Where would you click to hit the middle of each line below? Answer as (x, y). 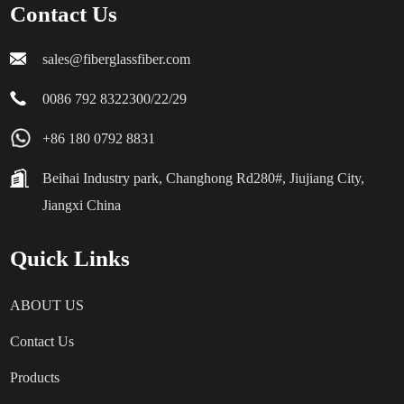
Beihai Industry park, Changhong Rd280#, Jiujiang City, (204, 178)
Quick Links (70, 258)
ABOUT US (47, 305)
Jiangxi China (82, 205)
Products (35, 377)
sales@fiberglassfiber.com (117, 59)
